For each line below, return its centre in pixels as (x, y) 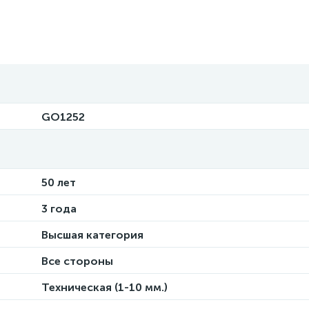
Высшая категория (92, 235)
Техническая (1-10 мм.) (104, 287)
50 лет (59, 182)
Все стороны (77, 261)
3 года (59, 209)
